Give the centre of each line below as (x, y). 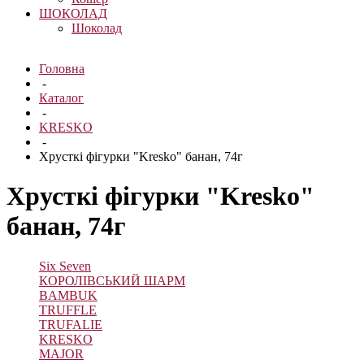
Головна (62, 69)
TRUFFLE (68, 310)
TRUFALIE (71, 324)
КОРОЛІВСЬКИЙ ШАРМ (112, 280)
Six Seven (65, 266)
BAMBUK (68, 295)
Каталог (61, 98)
